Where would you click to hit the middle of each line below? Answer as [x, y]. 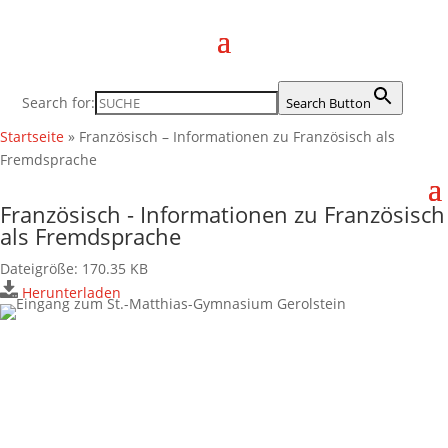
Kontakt [223, 263]
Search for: [59, 102]
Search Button [329, 103]
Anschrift [95, 419]
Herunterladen [71, 292]
